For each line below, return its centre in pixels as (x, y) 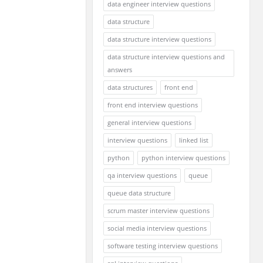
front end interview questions (153, 105)
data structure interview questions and (166, 57)
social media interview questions (157, 228)
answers (120, 70)
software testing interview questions (163, 246)
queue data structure (139, 193)
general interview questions (149, 122)
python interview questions (183, 158)
